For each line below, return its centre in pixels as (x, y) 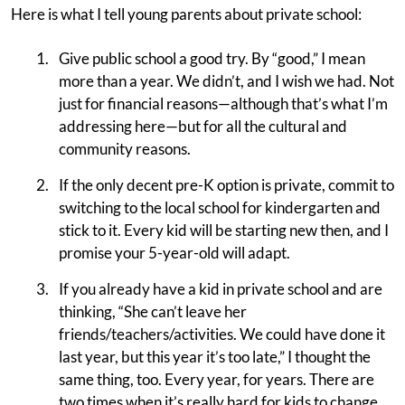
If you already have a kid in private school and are (221, 289)
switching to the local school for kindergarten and (220, 207)
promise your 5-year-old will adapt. (174, 253)
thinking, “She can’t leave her (153, 311)
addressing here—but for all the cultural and (203, 126)
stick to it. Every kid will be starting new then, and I (224, 230)
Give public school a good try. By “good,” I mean (212, 58)
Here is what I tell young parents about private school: (186, 14)
